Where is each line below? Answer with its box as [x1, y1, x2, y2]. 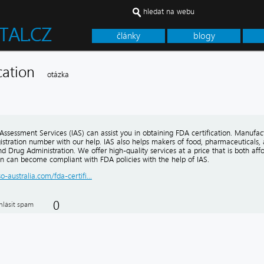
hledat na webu [143, 7, 194, 16]
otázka [47, 70, 69, 79]
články [117, 31, 140, 41]
